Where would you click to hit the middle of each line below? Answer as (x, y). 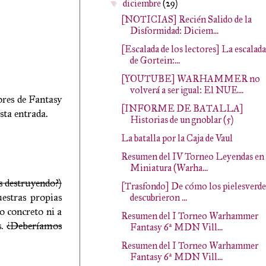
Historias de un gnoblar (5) (181, 120)
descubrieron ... (158, 197)
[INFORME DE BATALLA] (182, 108)
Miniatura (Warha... (169, 168)
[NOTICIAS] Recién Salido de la (186, 19)
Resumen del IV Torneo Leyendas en (192, 156)
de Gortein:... (155, 60)
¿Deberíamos (34, 226)
